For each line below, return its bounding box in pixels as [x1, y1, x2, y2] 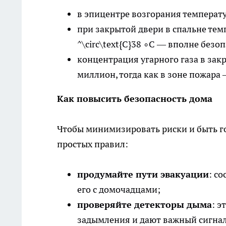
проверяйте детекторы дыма [77, 199, 212, 211]
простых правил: [57, 138, 128, 150]
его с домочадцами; [77, 184, 160, 196]
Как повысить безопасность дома [57, 93, 212, 105]
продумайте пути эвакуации [77, 168, 209, 181]
